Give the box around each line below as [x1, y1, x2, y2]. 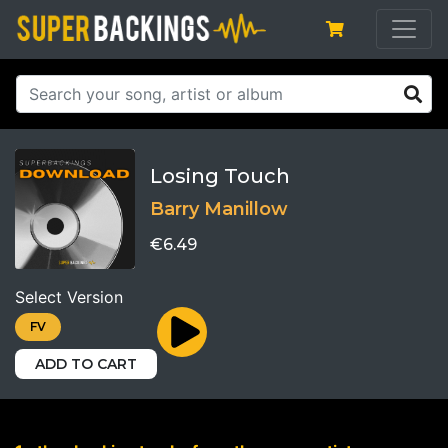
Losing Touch [150, 163, 290, 188]
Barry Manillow [150, 197, 288, 220]
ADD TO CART [35, 354, 137, 373]
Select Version [15, 286, 123, 307]
